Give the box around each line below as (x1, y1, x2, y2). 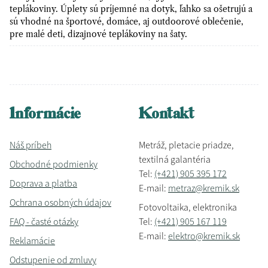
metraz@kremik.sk (168, 182, 239, 194)
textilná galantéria (139, 153, 211, 165)
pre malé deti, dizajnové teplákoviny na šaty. (10, 29, 190, 39)
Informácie (10, 108, 81, 121)
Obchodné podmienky (10, 158, 98, 170)
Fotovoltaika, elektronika (139, 201, 237, 213)
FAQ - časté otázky (10, 215, 78, 227)
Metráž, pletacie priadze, (139, 139, 234, 151)
